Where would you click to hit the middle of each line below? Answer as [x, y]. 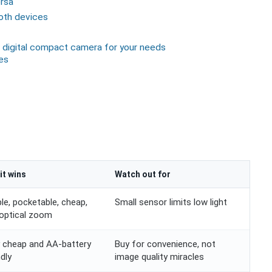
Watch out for [143, 175]
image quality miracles [159, 257]
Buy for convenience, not [165, 244]
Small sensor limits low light [171, 202]
